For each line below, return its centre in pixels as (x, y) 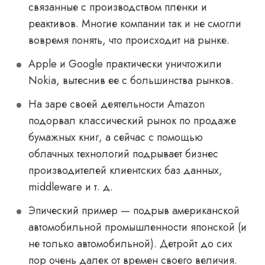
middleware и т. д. (71, 187)
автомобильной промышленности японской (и (138, 227)
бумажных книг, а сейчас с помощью (116, 137)
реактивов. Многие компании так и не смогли (135, 24)
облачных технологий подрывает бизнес (123, 154)
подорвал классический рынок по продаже (132, 121)
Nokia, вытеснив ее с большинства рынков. (132, 80)
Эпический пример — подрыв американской (134, 211)
